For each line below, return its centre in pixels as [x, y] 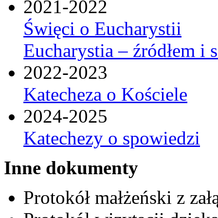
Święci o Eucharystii [102, 28]
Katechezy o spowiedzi [112, 138]
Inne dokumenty [71, 167]
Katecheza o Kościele [105, 94]
